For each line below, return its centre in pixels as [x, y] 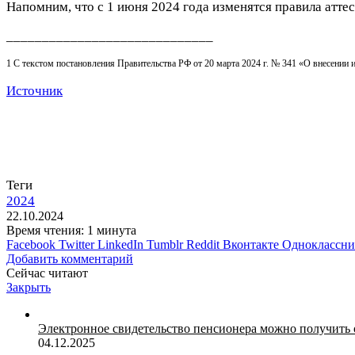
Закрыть [29, 287]
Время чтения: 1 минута [71, 230]
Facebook [31, 244]
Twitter [76, 244]
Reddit [203, 244]
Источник [34, 90]
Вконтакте [251, 244]
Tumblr [165, 244]
